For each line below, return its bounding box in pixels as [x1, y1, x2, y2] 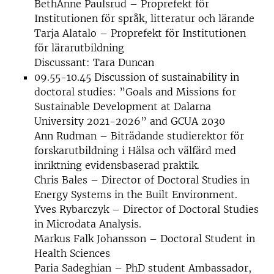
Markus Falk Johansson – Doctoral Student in [34, 232, 255, 245]
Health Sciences [34, 247, 110, 259]
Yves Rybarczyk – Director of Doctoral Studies [34, 203, 259, 215]
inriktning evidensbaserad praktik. [34, 159, 199, 171]
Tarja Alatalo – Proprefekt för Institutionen [34, 27, 246, 39]
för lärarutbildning [34, 42, 124, 54]
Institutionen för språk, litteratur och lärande [34, 12, 254, 24]
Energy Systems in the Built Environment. [34, 188, 237, 201]
